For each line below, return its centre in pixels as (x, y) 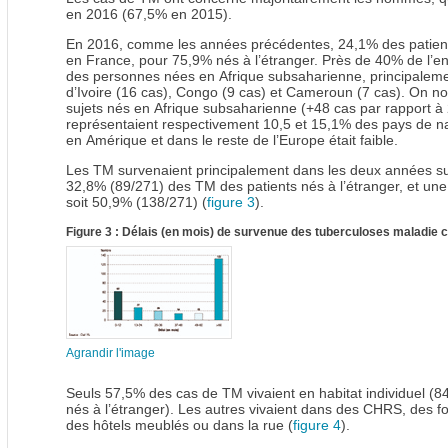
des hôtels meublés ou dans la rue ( (179, 424)
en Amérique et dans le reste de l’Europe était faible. (232, 139)
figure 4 (317, 424)
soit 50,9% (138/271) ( (136, 201)
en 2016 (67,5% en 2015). (149, 13)
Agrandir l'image (110, 352)
